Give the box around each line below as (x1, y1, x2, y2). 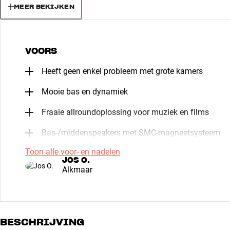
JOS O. (62, 155, 90, 165)
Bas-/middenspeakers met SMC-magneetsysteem (42, 127, 220, 138)
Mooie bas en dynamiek (42, 86, 128, 97)
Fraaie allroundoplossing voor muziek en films (42, 107, 209, 117)
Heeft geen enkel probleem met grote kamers (42, 66, 203, 76)
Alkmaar (62, 164, 92, 175)
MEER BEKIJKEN (14, 2, 74, 10)
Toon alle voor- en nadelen (25, 146, 120, 157)
